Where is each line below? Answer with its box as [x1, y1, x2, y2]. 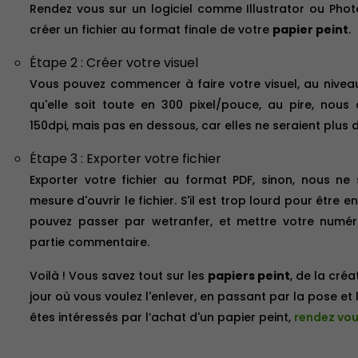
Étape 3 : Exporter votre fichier [29, 149, 221, 169]
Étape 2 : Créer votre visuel [29, 54, 198, 73]
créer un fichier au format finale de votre [29, 22, 272, 38]
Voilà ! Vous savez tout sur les [29, 268, 208, 284]
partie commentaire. [29, 234, 149, 251]
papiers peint [207, 268, 290, 284]
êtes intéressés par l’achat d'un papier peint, [29, 309, 294, 326]
